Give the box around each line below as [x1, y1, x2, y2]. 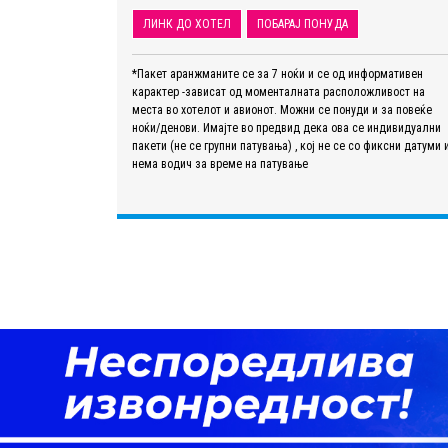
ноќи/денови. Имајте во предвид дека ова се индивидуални [132, 120, 441, 135]
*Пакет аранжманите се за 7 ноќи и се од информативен [132, 66, 423, 81]
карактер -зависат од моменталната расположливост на [132, 84, 425, 99]
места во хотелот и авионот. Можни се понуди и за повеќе [132, 102, 432, 117]
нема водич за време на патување [132, 156, 308, 171]
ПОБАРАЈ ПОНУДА [257, 16, 348, 31]
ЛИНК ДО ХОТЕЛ [143, 16, 231, 31]
